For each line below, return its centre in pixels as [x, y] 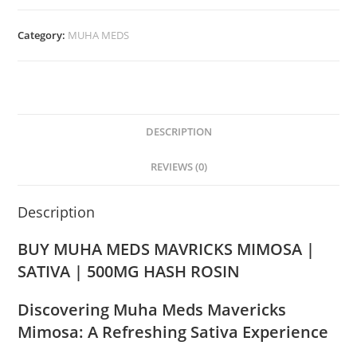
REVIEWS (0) [178, 167]
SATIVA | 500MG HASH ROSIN [129, 272]
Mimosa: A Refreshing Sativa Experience [173, 332]
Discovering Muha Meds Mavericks [152, 310]
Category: [43, 35]
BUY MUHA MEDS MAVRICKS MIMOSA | [167, 249]
